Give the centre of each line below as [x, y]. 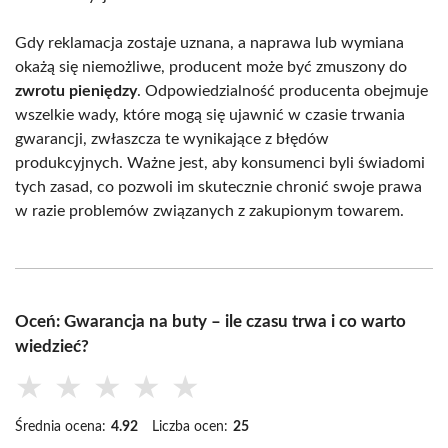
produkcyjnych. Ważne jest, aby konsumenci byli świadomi [220, 162]
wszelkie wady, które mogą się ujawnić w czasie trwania [210, 114]
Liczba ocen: [190, 426]
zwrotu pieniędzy [76, 90]
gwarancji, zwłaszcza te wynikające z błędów [172, 138]
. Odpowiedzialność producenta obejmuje [282, 90]
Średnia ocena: [60, 426]
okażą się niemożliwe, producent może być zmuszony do [211, 66]
